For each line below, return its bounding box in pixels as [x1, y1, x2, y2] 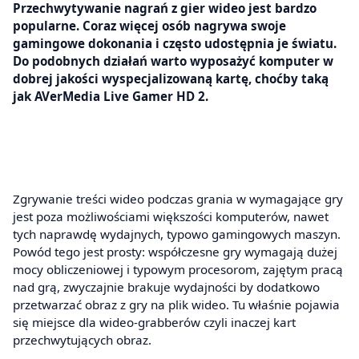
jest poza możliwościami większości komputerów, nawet [13, 208, 329, 224]
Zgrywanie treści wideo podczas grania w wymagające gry [13, 190, 343, 207]
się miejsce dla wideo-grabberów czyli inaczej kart [13, 313, 296, 330]
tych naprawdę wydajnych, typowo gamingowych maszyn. [13, 225, 341, 242]
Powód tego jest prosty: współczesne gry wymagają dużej [13, 243, 337, 260]
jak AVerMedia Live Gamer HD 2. [13, 87, 208, 104]
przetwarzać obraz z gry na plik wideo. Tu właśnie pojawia [13, 296, 340, 313]
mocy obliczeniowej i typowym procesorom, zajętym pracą [13, 260, 343, 277]
